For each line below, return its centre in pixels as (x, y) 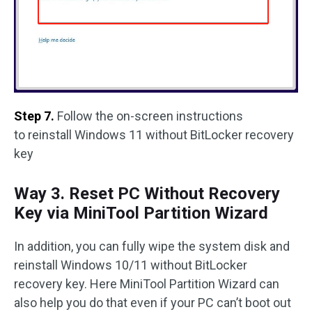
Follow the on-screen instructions (150, 116)
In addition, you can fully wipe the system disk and (152, 247)
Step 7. (36, 116)
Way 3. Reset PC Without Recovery (147, 194)
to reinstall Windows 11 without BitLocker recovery (154, 135)
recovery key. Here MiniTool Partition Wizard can (147, 284)
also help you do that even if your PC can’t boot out (153, 303)
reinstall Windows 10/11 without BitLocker (131, 265)
